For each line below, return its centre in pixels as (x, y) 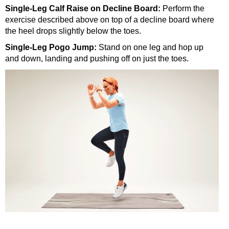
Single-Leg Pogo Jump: (51, 48)
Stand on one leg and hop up (150, 48)
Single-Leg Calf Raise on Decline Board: (83, 9)
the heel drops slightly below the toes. (73, 31)
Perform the (182, 9)
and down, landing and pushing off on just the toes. (97, 59)
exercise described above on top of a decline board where (110, 20)
